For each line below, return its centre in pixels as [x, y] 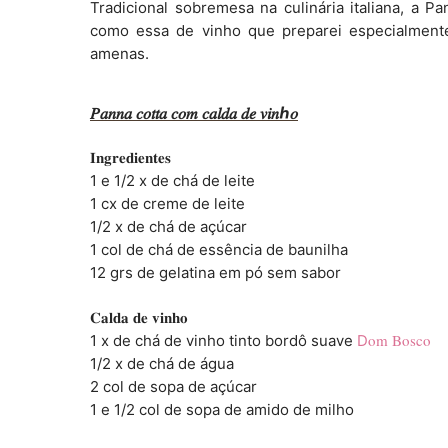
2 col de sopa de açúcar [173, 386]
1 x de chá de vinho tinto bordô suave [223, 340]
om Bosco [399, 339]
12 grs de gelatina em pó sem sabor [215, 272]
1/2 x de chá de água [162, 363]
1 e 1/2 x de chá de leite [172, 180]
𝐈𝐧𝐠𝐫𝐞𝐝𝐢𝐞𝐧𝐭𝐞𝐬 [130, 157]
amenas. [119, 53]
